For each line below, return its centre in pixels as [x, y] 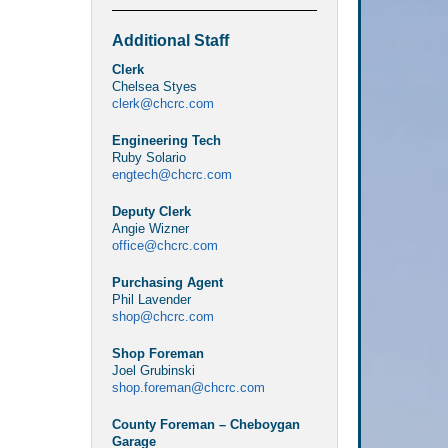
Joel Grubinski [153, 370]
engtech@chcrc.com [171, 174]
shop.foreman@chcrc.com [188, 387]
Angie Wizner [150, 228]
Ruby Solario [148, 157]
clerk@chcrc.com [162, 103]
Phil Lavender [151, 299]
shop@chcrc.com [162, 316]
